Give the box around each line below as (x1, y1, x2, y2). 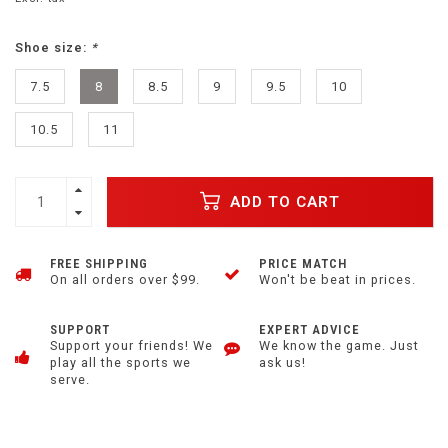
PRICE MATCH (259, 256, 347, 272)
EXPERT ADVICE (259, 322, 360, 338)
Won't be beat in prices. (259, 272, 416, 288)
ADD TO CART (225, 192, 340, 211)
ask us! (259, 355, 306, 371)
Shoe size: (15, 40, 91, 56)
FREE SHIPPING (50, 256, 148, 272)
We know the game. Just (259, 338, 419, 354)
